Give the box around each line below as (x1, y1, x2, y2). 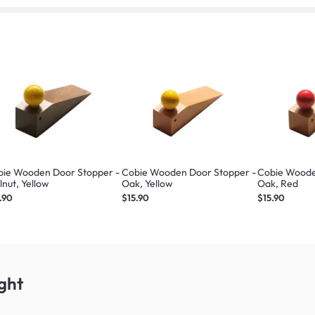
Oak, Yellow (121, 176, 173, 190)
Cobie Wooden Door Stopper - (121, 165, 256, 179)
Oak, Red (257, 176, 299, 190)
